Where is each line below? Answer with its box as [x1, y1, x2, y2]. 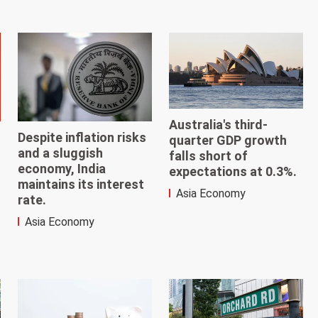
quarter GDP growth [168, 133, 287, 148]
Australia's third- [168, 117, 268, 133]
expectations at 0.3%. [168, 164, 297, 180]
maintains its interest [18, 177, 145, 192]
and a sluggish [18, 146, 104, 161]
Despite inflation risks [18, 130, 147, 146]
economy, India [18, 161, 106, 177]
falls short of [168, 148, 248, 164]
